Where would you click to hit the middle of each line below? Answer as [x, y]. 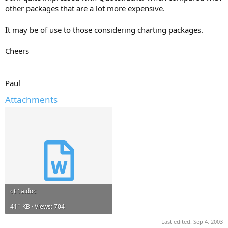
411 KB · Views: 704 [37, 206]
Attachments [31, 99]
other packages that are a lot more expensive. [85, 8]
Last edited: [177, 222]
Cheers [17, 51]
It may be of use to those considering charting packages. [104, 29]
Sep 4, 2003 [208, 222]
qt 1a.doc [23, 191]
